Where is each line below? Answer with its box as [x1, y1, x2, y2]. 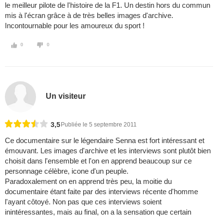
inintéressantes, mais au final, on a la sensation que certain [5, 208, 191, 217]
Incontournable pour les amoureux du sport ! [5, 21, 145, 30]
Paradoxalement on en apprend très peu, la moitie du [5, 177, 172, 186]
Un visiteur [46, 91, 86, 100]
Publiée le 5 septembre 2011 [61, 121, 137, 128]
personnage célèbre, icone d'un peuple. [5, 167, 128, 176]
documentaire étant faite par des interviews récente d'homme [5, 187, 198, 196]
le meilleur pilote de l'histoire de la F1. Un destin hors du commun [5, 1, 210, 10]
